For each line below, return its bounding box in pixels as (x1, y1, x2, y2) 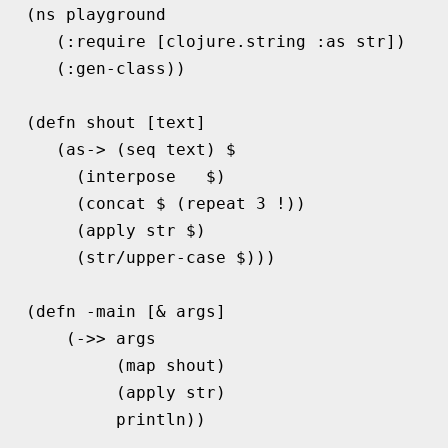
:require (65, 31, 146, 51)
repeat (185, 193, 256, 213)
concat (85, 193, 156, 213)
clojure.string (165, 31, 306, 51)
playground (65, 4, 166, 24)
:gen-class (65, 58, 166, 78)
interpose (85, 166, 176, 186)
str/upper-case (85, 247, 226, 267)
